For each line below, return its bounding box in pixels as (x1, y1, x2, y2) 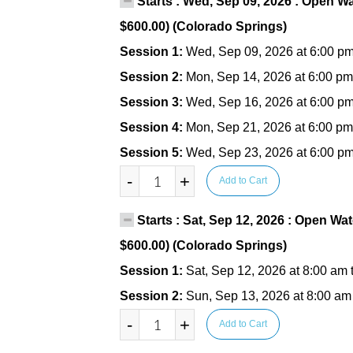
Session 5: (119, 146, 186, 159)
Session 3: (119, 95, 186, 109)
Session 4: (119, 121, 186, 134)
